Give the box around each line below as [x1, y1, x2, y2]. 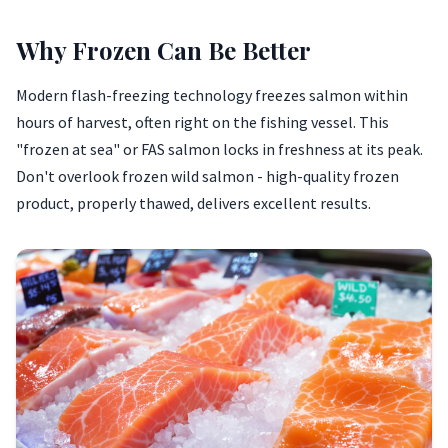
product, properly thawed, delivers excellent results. [16, 193, 371, 213]
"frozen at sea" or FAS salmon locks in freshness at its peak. [16, 139, 423, 159]
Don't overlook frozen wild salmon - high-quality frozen [16, 166, 399, 186]
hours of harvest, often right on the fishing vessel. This [16, 112, 389, 132]
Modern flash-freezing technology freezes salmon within [16, 85, 408, 105]
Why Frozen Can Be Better [16, 34, 311, 66]
